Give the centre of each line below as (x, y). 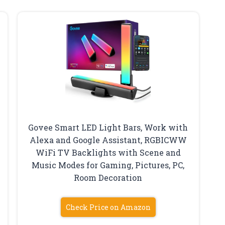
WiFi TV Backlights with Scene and (108, 153)
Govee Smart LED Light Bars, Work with (108, 128)
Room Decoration (108, 178)
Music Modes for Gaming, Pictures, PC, (108, 165)
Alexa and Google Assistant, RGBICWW (108, 140)
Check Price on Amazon (108, 207)
